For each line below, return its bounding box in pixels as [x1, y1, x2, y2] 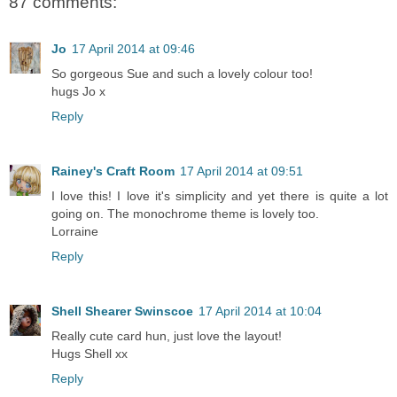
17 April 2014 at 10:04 [198, 303, 322, 318]
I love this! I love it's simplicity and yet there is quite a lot [51, 188, 388, 203]
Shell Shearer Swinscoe [51, 303, 193, 318]
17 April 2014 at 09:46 [72, 41, 195, 56]
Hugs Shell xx [51, 346, 128, 361]
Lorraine [51, 223, 98, 238]
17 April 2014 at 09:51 [180, 163, 303, 178]
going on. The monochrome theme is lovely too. [51, 206, 319, 221]
